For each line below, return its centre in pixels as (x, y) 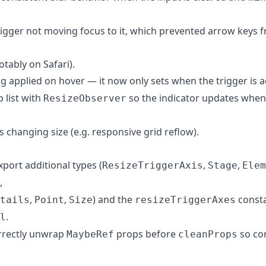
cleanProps (208, 234)
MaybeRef (90, 234)
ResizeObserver (85, 98)
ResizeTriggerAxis (153, 165)
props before (146, 234)
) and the (114, 199)
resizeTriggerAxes (185, 199)
